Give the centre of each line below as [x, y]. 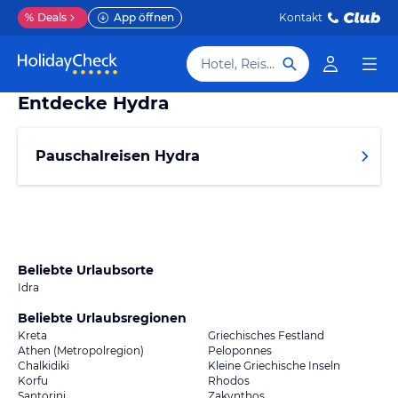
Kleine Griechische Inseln [274, 366]
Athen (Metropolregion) [81, 350]
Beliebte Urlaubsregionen [102, 318]
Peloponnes [240, 350]
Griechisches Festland [266, 335]
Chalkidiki [44, 366]
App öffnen [144, 17]
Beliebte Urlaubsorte [86, 270]
